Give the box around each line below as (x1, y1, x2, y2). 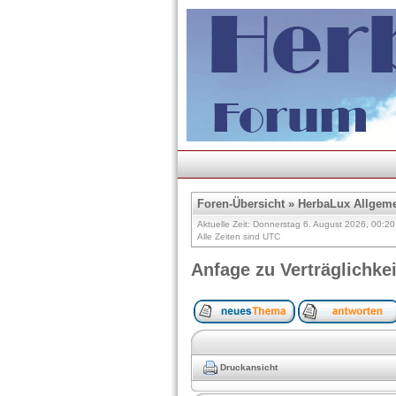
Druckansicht (220, 362, 278, 372)
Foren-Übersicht (197, 197, 285, 210)
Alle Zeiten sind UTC (197, 232, 280, 241)
